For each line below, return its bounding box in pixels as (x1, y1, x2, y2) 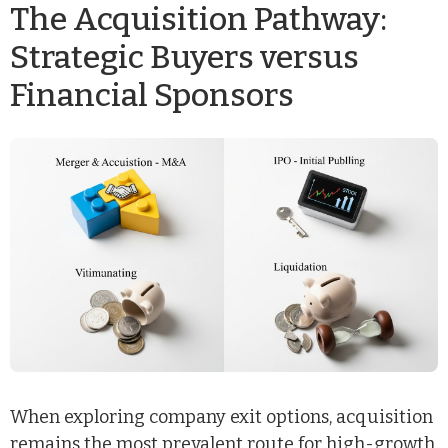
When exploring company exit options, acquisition (10, 405, 433, 428)
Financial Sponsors (10, 76, 294, 115)
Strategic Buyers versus (10, 38, 359, 77)
